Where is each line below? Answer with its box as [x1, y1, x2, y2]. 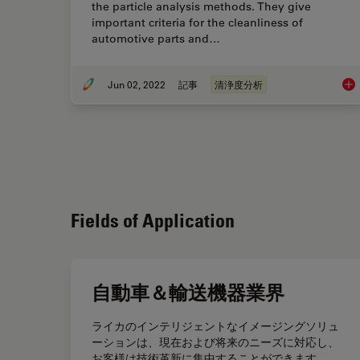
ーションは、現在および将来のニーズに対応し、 [92, 335, 339, 350]
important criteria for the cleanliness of [92, 15, 303, 31]
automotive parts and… [92, 31, 220, 47]
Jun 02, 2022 [108, 78, 166, 92]
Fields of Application [71, 208, 235, 232]
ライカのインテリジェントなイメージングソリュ [92, 319, 339, 334]
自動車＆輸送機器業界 [92, 280, 284, 305]
